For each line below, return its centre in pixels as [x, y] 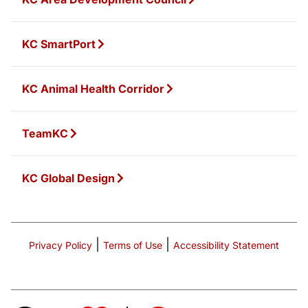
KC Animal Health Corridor [93, 88]
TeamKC [45, 133]
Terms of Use [133, 245]
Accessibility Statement [226, 245]
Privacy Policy [60, 245]
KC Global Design [68, 178]
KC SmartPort [59, 44]
